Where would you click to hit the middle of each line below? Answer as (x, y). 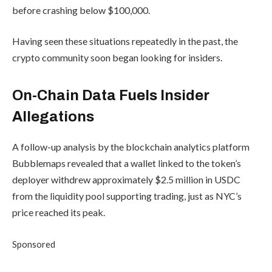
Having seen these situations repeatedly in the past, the (125, 41)
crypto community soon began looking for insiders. (117, 58)
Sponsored (34, 244)
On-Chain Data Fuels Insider (111, 96)
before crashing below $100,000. (82, 10)
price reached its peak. (59, 212)
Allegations (53, 117)
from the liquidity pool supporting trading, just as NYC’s (127, 196)
